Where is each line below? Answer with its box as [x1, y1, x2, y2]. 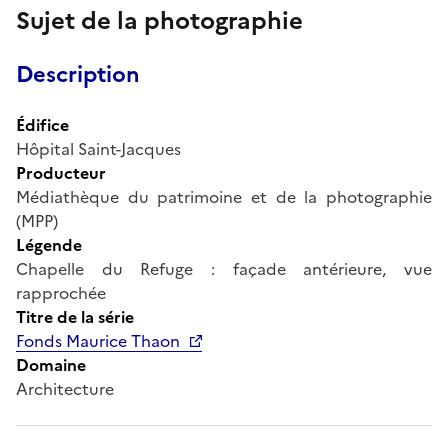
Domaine [16, 352, 86, 377]
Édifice [16, 112, 69, 137]
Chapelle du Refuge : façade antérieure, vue [16, 256, 432, 281]
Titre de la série [16, 304, 134, 329]
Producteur [16, 160, 106, 185]
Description [16, 57, 140, 91]
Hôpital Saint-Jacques [16, 136, 181, 161]
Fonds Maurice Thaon [16, 328, 180, 353]
